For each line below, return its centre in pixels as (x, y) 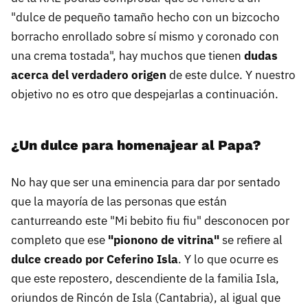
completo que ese (59, 240)
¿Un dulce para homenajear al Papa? (136, 145)
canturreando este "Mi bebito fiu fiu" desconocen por (150, 221)
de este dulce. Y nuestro (231, 75)
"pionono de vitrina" (164, 240)
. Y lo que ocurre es (228, 260)
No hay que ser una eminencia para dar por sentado (146, 183)
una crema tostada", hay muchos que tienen (128, 56)
